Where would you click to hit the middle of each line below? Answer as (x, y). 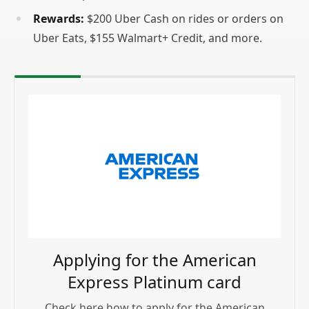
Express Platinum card (154, 282)
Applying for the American (154, 260)
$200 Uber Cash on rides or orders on (184, 19)
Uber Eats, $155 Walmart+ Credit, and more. (148, 38)
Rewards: (59, 19)
